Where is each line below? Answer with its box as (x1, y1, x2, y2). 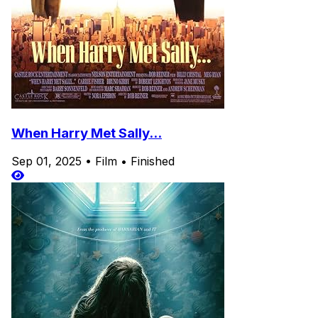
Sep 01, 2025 (11, 154, 82, 169)
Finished (131, 154, 175, 169)
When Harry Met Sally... (11, 124, 162, 141)
